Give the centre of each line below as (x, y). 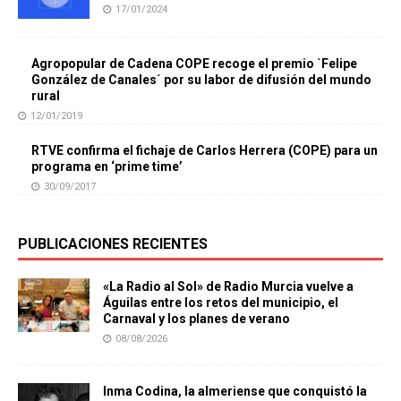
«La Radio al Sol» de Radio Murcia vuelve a (228, 287)
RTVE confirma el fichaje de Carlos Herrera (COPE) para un (205, 151)
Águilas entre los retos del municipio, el (221, 303)
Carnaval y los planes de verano (196, 319)
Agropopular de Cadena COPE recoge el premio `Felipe (194, 64)
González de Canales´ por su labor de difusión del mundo (201, 80)
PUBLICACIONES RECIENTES (113, 244)
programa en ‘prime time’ (107, 167)
